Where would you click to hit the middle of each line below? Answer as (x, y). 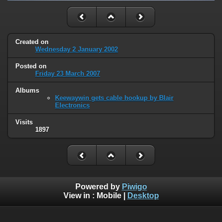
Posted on (31, 66)
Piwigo (134, 186)
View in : (80, 195)
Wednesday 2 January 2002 (77, 50)
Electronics (72, 106)
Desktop (143, 195)
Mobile (109, 195)
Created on (32, 42)
